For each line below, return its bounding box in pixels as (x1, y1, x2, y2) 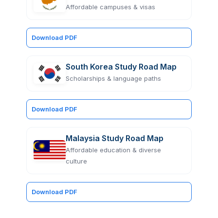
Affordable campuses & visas (66, 2, 155, 11)
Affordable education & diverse (66, 145, 161, 154)
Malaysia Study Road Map (66, 133, 163, 143)
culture (66, 157, 87, 165)
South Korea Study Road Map (66, 61, 177, 72)
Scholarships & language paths (66, 74, 161, 82)
